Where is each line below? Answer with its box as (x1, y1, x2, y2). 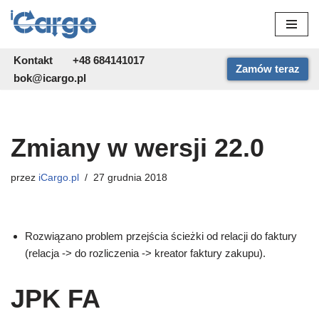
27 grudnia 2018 (93, 172, 167, 184)
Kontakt (14, 54, 53, 67)
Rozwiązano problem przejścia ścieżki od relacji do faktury (25, 230, 297, 243)
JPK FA (11, 284, 100, 314)
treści (11, 66, 36, 78)
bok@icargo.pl (14, 72, 86, 85)
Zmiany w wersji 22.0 (11, 133, 264, 163)
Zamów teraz (236, 63, 300, 75)
